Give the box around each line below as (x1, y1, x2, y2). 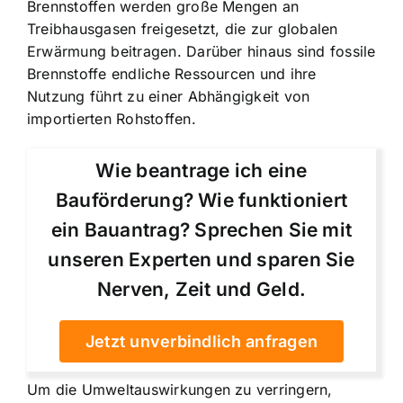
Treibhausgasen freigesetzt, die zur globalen (27, 19, 338, 38)
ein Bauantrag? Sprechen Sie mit (50, 218, 353, 241)
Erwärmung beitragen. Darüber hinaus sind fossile (27, 41, 376, 60)
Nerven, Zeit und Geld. (96, 277, 307, 300)
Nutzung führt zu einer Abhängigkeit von (27, 86, 310, 105)
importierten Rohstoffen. (27, 109, 196, 128)
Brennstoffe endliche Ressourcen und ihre (27, 64, 317, 83)
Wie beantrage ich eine (95, 158, 308, 182)
